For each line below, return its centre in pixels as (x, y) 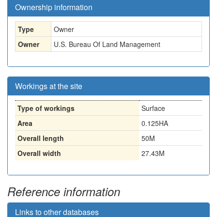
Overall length (41, 138)
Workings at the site (49, 86)
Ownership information (54, 7)
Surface (153, 108)
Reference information (64, 191)
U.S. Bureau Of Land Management (107, 44)
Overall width (39, 153)
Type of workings (46, 108)
